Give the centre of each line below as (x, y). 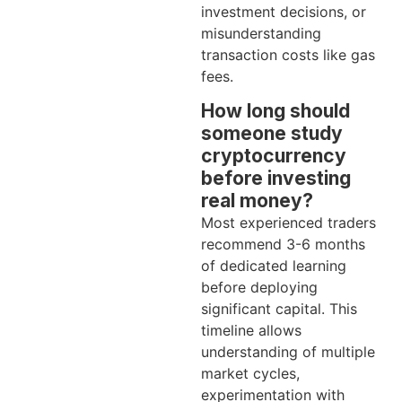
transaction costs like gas (288, 54)
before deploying (259, 287)
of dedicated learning (274, 265)
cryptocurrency (274, 155)
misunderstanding (261, 33)
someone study (272, 133)
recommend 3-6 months (283, 244)
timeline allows (251, 330)
